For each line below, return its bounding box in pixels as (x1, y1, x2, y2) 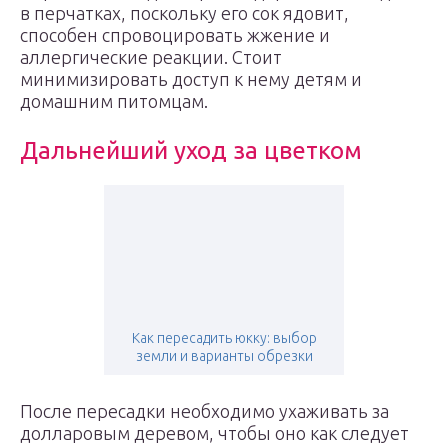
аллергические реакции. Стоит (20, 47, 282, 67)
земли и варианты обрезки (135, 348, 313, 364)
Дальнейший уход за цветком (20, 137, 362, 164)
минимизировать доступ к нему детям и (20, 69, 362, 89)
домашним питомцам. (20, 91, 208, 111)
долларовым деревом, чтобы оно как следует (20, 423, 409, 443)
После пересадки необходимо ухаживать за (20, 401, 389, 421)
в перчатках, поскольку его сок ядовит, (20, 3, 349, 23)
